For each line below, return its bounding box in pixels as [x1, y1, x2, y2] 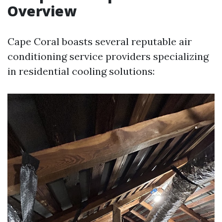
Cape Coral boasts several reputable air [7, 35, 192, 48]
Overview [7, 1, 76, 20]
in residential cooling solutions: [7, 65, 155, 77]
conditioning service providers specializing [7, 50, 209, 62]
